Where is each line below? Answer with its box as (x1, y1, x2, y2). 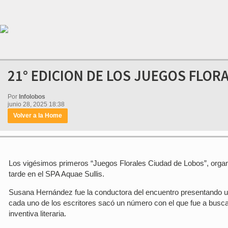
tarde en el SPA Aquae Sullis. (9, 169, 104, 178)
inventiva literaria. (9, 209, 66, 218)
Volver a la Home (13, 112, 62, 119)
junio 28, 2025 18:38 (8, 101, 65, 108)
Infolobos (19, 93, 45, 100)
